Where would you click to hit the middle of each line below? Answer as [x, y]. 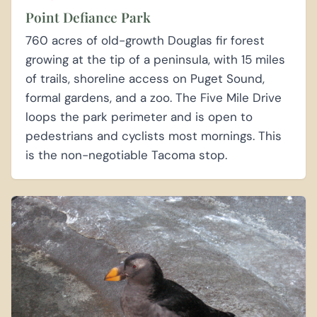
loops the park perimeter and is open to [139, 117]
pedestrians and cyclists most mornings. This [154, 136]
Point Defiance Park [88, 17]
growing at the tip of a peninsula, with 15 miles [155, 60]
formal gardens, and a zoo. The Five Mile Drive [154, 98]
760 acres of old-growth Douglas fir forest [145, 41]
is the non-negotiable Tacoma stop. [126, 155]
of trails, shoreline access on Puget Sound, [145, 79]
